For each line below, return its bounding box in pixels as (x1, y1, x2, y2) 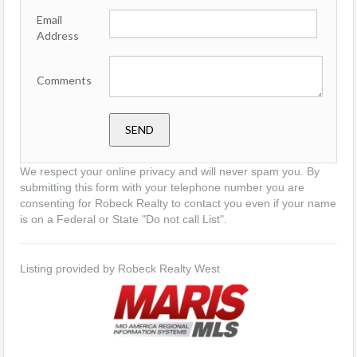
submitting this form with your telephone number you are (20, 181, 304, 194)
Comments (37, 73, 92, 88)
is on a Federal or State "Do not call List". (20, 213, 227, 226)
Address (37, 29, 79, 43)
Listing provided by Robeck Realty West (20, 262, 220, 276)
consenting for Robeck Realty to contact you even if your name (20, 197, 336, 210)
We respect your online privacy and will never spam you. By (20, 165, 320, 178)
